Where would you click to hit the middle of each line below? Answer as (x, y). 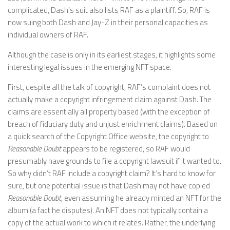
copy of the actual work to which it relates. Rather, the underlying (111, 222)
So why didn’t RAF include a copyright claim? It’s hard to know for (112, 173)
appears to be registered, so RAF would (126, 148)
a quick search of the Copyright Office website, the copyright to (108, 136)
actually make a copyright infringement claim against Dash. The (110, 99)
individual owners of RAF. (48, 34)
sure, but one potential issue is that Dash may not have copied (109, 185)
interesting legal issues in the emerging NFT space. (90, 67)
